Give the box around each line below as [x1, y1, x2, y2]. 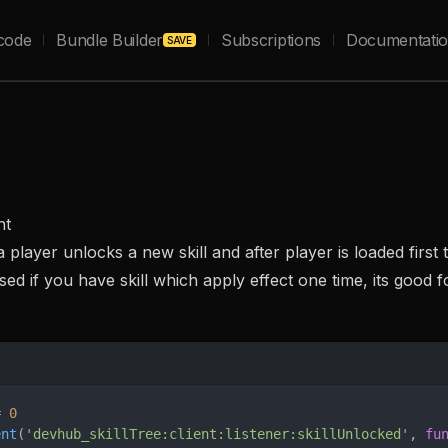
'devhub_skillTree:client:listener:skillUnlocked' [25, 426, 409, 442]
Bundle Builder [56, 30, 163, 50]
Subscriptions [221, 30, 321, 50]
